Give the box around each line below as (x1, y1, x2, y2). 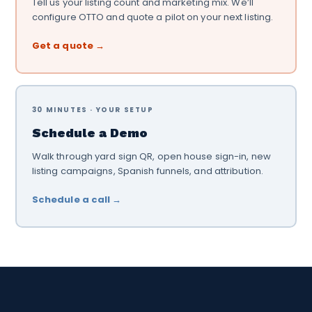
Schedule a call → (31, 193, 122, 206)
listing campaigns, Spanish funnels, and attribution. (31, 164, 264, 178)
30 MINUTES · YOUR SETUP (31, 104, 154, 115)
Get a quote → (31, 39, 105, 52)
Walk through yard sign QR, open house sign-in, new (31, 150, 271, 163)
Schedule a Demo (31, 125, 148, 140)
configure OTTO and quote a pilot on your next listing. (31, 10, 274, 24)
